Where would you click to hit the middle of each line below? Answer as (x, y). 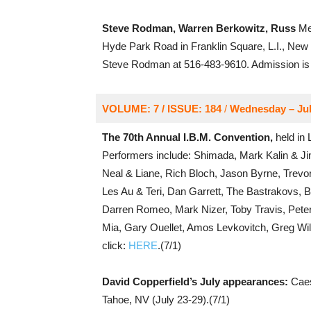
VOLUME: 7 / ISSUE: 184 (161, 109)
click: (115, 245)
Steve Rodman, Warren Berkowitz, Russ (199, 28)
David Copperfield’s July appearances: (195, 281)
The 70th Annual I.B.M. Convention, (187, 137)
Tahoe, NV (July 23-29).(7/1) (166, 300)
